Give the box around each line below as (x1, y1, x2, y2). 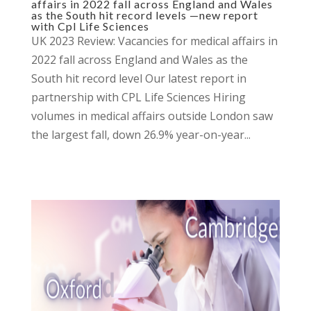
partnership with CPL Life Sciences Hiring (31, 90, 246, 105)
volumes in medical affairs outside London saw (31, 108, 273, 124)
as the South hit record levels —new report (31, 8, 258, 22)
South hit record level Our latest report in (31, 71, 246, 86)
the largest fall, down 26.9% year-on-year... (31, 127, 251, 142)
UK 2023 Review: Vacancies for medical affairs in (31, 33, 278, 49)
